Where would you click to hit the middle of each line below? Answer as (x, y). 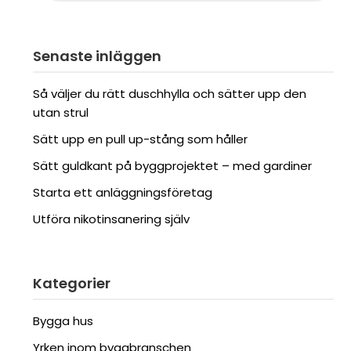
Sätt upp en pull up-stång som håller (141, 139)
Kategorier (72, 283)
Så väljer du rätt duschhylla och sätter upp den (170, 94)
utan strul (61, 112)
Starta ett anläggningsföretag (123, 192)
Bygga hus (63, 321)
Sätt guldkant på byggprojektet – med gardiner (173, 166)
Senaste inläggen (98, 56)
